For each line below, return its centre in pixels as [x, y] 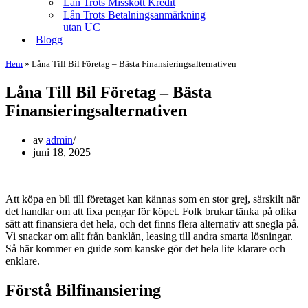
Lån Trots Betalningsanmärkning [134, 15]
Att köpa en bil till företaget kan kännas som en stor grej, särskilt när [153, 199]
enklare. [23, 261]
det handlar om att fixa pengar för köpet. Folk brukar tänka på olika [151, 211]
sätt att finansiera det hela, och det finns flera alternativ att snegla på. [152, 223]
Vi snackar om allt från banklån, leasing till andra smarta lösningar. [149, 236]
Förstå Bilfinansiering [83, 290]
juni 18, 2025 [62, 152]
